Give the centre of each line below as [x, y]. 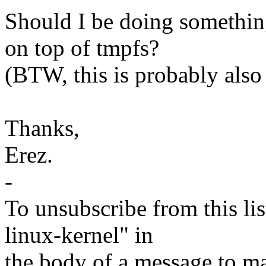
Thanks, [42, 128]
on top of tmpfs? [82, 48]
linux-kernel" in [79, 235]
